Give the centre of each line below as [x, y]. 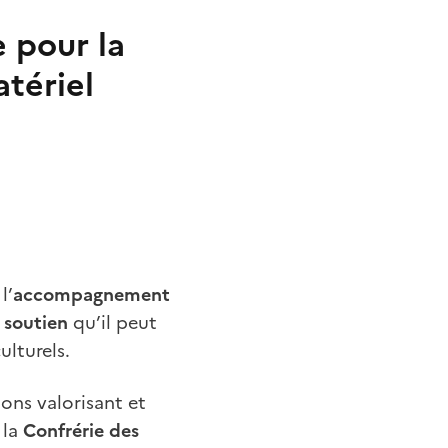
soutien [36, 322]
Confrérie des [81, 430]
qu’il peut [112, 322]
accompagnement [91, 294]
